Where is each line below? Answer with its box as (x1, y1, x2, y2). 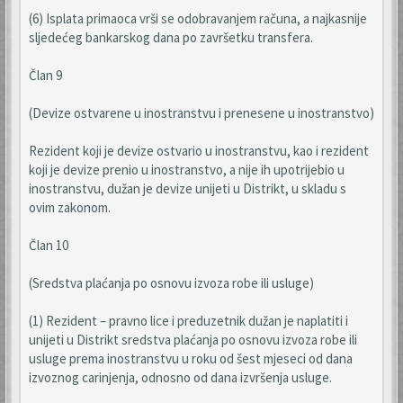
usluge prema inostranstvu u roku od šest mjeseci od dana (29, 350, 353, 367)
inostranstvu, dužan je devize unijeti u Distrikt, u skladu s (29, 180, 346, 197)
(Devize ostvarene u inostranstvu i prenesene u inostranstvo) (29, 104, 374, 121)
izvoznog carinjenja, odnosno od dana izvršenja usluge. (29, 369, 332, 386)
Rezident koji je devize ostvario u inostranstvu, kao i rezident (29, 142, 369, 159)
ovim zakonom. (29, 199, 111, 216)
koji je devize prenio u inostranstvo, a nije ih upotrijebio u (29, 161, 345, 178)
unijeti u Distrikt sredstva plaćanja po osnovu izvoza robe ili (29, 331, 357, 348)
